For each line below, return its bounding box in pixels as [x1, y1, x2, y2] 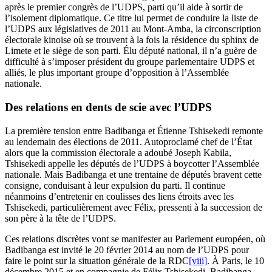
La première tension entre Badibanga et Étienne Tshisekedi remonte [5, 125, 263, 136]
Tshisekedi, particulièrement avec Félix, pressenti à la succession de [5, 202, 262, 212]
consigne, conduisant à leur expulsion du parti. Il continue [5, 180, 225, 191]
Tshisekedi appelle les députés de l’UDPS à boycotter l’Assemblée [5, 158, 259, 169]
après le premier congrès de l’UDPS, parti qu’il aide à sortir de [5, 2, 243, 13]
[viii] [189, 255, 207, 266]
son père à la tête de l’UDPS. [5, 212, 116, 223]
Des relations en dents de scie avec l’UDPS [5, 100, 212, 114]
